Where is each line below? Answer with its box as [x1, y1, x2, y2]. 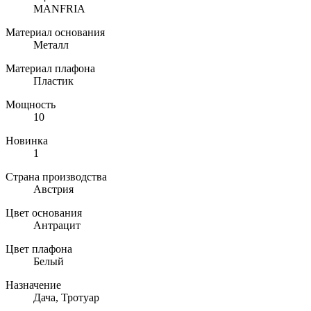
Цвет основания [6, 206, 82, 219]
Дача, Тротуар [33, 291, 99, 303]
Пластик [33, 74, 74, 87]
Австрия [33, 183, 74, 195]
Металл [33, 38, 69, 51]
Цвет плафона [6, 242, 72, 255]
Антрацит [33, 219, 81, 231]
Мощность [6, 98, 56, 110]
